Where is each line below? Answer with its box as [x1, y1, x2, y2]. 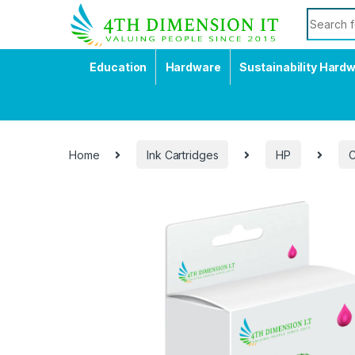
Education [90, 59, 147, 74]
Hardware [165, 59, 221, 74]
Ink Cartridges [147, 147, 219, 162]
